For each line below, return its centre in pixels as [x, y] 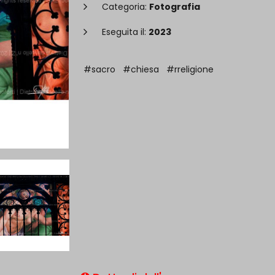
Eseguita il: [125, 32]
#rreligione [190, 69]
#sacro [99, 69]
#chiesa [141, 69]
